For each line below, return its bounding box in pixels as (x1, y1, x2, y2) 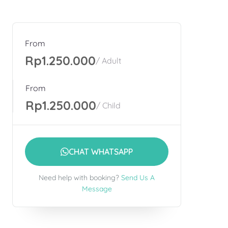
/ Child (96, 100, 121, 110)
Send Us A (121, 173, 155, 182)
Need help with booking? (39, 173, 119, 182)
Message (81, 184, 112, 193)
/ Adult (96, 55, 121, 66)
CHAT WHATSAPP (69, 147, 133, 157)
